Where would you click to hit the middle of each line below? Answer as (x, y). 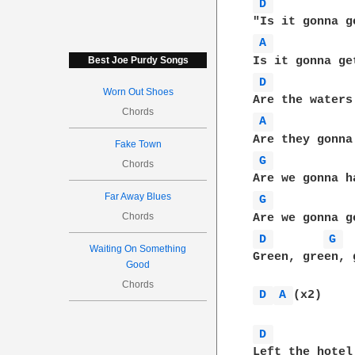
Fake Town (138, 144)
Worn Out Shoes (138, 92)
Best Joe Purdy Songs (138, 60)
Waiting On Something (138, 249)
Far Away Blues (138, 197)
